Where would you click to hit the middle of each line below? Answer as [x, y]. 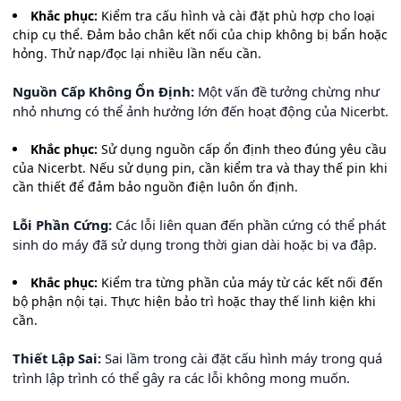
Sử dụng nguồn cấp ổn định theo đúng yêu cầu [242, 149]
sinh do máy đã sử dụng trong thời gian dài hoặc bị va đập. [195, 244]
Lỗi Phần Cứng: [62, 225]
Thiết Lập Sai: [57, 358]
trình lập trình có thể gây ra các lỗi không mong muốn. [181, 378]
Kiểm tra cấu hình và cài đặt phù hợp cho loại [236, 16]
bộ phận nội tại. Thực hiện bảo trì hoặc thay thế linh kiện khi [194, 301]
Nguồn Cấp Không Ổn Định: [103, 91]
